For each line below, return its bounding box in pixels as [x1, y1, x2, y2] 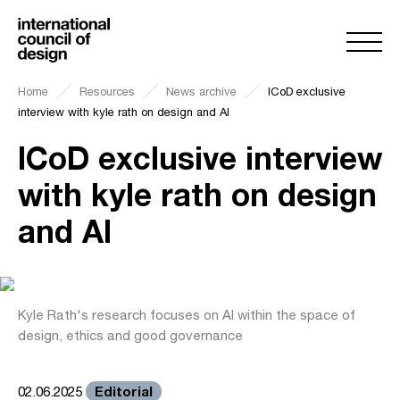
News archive [166, 85, 237, 98]
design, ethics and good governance [18, 328, 243, 343]
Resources [79, 85, 135, 98]
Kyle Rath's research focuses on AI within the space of [18, 307, 355, 322]
